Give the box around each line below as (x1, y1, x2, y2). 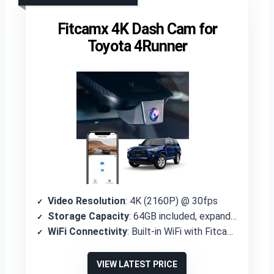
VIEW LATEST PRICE (97, 259, 177, 269)
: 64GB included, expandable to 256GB (129, 210, 231, 222)
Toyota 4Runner (87, 37, 187, 55)
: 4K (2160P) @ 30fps (125, 195, 218, 207)
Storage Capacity (48, 210, 129, 222)
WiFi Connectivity (48, 226, 127, 237)
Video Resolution (48, 195, 125, 207)
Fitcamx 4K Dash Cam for (57, 20, 217, 38)
